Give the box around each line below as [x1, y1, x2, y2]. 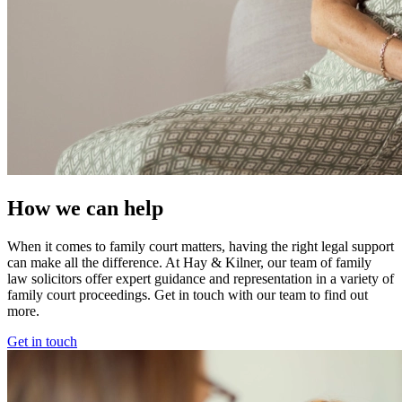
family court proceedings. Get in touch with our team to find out [7, 287, 368, 303]
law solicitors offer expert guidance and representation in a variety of [7, 271, 394, 287]
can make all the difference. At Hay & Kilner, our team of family [7, 255, 371, 271]
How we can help [7, 197, 163, 221]
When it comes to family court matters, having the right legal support [7, 239, 394, 255]
